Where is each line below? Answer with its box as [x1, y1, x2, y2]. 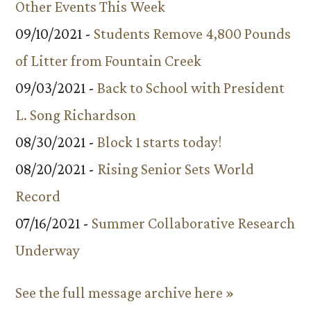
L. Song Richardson [15, 106, 136, 124]
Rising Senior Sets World [97, 160, 254, 178]
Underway [15, 241, 80, 259]
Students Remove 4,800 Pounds [94, 24, 291, 42]
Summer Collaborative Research [92, 214, 295, 232]
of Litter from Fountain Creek [15, 51, 201, 69]
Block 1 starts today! [97, 133, 221, 151]
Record [15, 187, 60, 205]
